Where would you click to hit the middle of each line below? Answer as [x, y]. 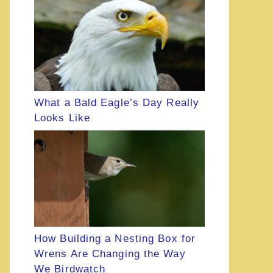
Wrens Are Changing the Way [110, 253]
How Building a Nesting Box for [115, 238]
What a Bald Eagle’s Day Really [117, 102]
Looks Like [62, 118]
